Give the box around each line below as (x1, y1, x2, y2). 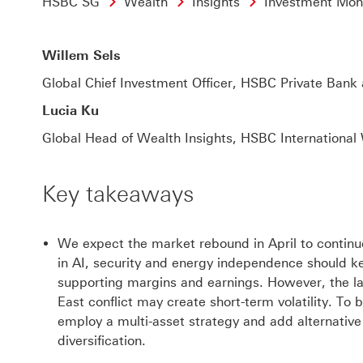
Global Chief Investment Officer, (42, 75, 241, 91)
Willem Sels (42, 48, 121, 63)
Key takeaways (42, 181, 194, 207)
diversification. (58, 333, 146, 348)
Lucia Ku (42, 103, 99, 118)
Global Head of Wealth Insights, (42, 130, 241, 146)
